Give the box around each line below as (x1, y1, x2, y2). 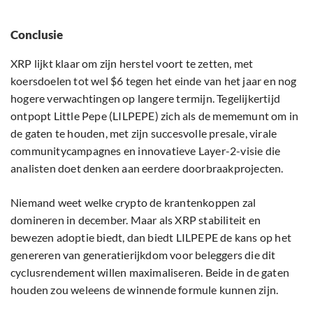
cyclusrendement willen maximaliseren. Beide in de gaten (10, 265, 290, 279)
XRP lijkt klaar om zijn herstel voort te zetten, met (10, 57, 254, 71)
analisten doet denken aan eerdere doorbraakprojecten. (10, 161, 284, 175)
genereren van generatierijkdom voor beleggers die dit (10, 248, 276, 262)
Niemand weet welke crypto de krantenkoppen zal (10, 196, 256, 210)
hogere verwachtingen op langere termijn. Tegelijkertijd (10, 92, 281, 105)
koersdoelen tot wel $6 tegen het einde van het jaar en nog (10, 74, 297, 88)
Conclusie (10, 27, 63, 43)
